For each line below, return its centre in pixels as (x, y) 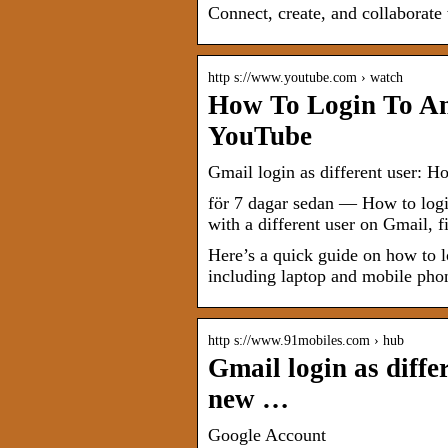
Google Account (267, 435)
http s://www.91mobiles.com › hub (306, 341)
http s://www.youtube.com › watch (305, 78)
